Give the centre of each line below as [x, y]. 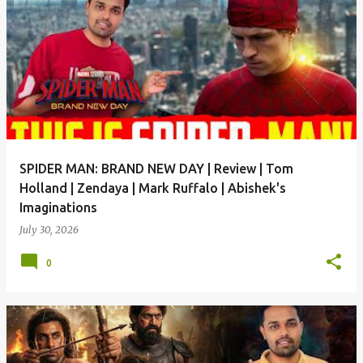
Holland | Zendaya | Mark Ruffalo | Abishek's [153, 188]
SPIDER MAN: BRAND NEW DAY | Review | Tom [156, 169]
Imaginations [58, 207]
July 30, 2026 [49, 230]
